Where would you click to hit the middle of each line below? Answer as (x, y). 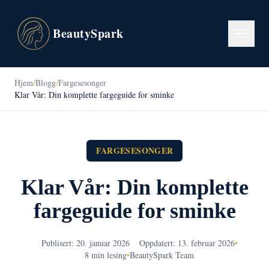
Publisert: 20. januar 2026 (85, 243)
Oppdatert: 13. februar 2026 (187, 243)
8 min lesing (106, 255)
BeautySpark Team (162, 255)
